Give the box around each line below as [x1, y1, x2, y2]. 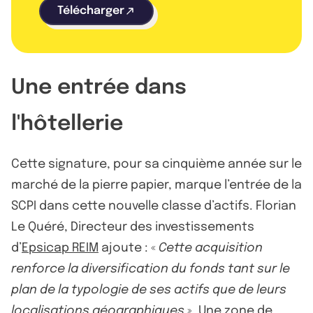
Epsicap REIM [22, 241, 99, 254]
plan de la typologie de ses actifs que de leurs [11, 283, 286, 296]
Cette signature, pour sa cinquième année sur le [11, 157, 302, 170]
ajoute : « [99, 241, 159, 254]
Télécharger [57, 4, 124, 17]
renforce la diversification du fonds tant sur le [11, 262, 290, 275]
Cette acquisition [159, 241, 263, 254]
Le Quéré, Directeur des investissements [11, 220, 254, 233]
